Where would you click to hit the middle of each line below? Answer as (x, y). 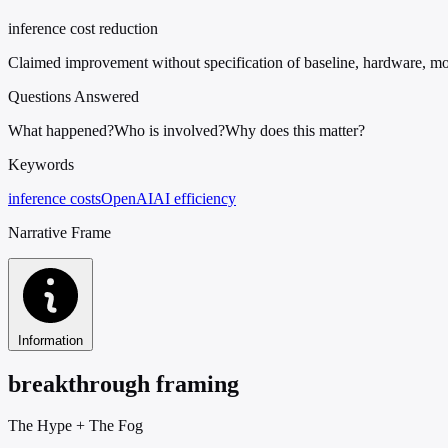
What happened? (61, 130)
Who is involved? (169, 130)
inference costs (54, 198)
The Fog (116, 426)
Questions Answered (73, 96)
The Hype (40, 426)
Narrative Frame (59, 232)
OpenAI (127, 198)
